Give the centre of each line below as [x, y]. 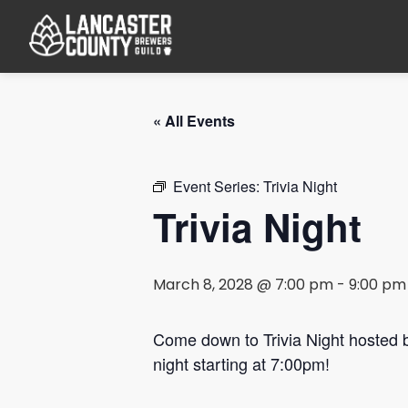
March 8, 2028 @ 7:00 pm [243, 286]
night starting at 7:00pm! [241, 363]
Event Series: [218, 186]
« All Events [194, 121]
